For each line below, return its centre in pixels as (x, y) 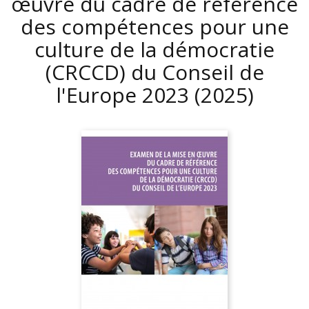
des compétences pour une (154, 27)
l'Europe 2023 (125, 95)
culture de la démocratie (154, 49)
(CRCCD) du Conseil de (154, 72)
